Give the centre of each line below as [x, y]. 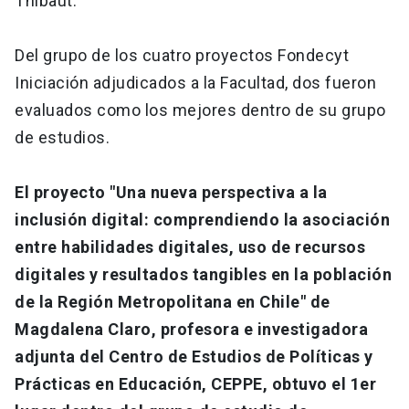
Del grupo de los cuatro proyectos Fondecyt [182, 56]
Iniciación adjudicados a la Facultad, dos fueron [195, 83]
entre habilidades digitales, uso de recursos [190, 247]
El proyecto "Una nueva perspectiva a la [171, 193]
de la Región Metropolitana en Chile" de [173, 302]
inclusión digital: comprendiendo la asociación [202, 220]
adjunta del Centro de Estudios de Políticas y [194, 357]
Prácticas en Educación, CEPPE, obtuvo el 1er [195, 384]
